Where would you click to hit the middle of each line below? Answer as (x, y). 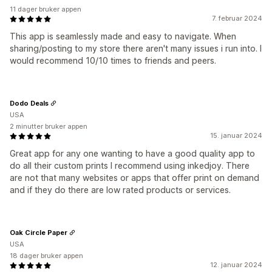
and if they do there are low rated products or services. (120, 190)
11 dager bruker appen (46, 9)
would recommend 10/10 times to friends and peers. (113, 60)
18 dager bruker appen (46, 256)
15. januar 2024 (236, 135)
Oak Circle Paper (39, 232)
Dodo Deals (29, 103)
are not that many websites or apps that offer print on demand (134, 178)
